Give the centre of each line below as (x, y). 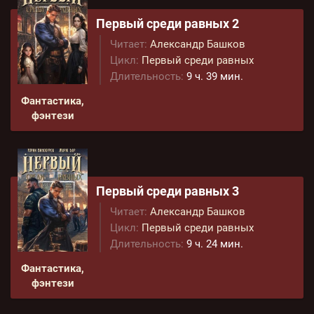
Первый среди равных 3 (168, 191)
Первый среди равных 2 (168, 23)
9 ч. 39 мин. (215, 76)
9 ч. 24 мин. (215, 244)
